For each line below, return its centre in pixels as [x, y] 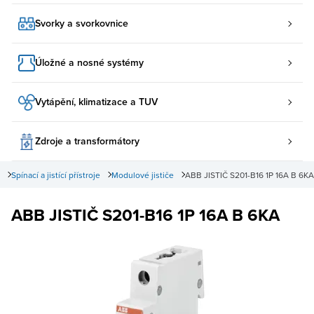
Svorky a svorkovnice [82, 23]
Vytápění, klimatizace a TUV [96, 102]
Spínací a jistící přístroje [56, 175]
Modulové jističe [143, 175]
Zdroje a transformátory [87, 141]
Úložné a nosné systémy [89, 62]
